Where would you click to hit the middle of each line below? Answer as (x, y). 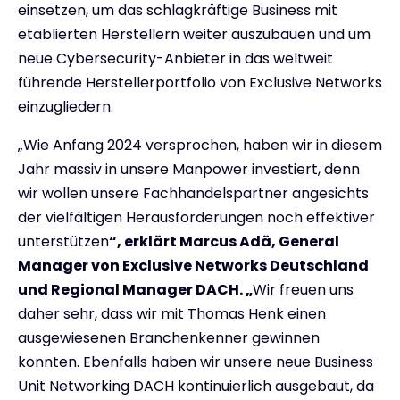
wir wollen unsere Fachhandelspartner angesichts (193, 193)
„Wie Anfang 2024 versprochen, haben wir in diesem (200, 145)
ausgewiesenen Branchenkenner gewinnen (169, 337)
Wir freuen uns (303, 289)
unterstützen (63, 241)
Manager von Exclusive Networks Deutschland (193, 265)
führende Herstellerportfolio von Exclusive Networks (200, 82)
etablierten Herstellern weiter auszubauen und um (194, 34)
